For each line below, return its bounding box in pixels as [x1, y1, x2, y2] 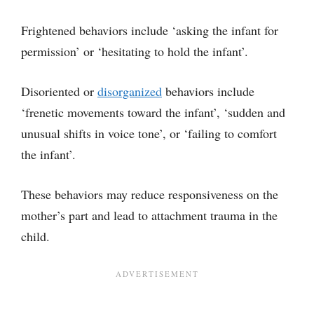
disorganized [97, 82, 162, 100]
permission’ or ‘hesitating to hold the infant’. [21, 42, 248, 60]
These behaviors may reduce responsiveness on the [21, 185, 278, 203]
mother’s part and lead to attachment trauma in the [21, 206, 278, 224]
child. [21, 227, 50, 245]
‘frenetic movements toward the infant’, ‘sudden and [21, 103, 285, 121]
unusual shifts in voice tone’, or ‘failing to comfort [21, 124, 277, 142]
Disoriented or [21, 82, 97, 100]
